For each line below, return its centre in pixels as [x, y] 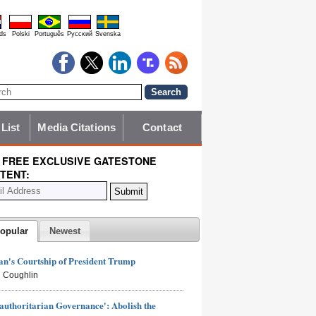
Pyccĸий [80, 34]
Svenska [108, 34]
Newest [65, 231]
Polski [20, 34]
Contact [162, 128]
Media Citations [77, 128]
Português [49, 34]
